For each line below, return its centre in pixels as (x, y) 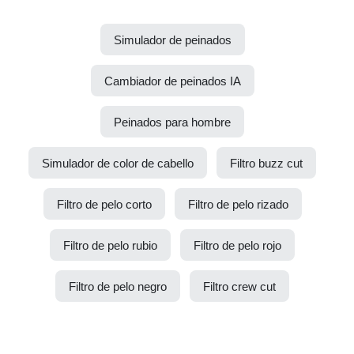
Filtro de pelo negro (118, 286)
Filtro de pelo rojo (237, 245)
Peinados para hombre (172, 122)
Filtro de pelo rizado (238, 204)
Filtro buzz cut (266, 163)
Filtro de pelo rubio (110, 245)
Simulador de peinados (172, 40)
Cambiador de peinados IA (172, 81)
